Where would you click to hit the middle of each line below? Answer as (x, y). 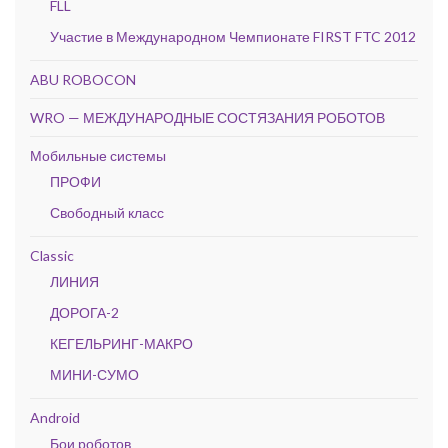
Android (55, 417)
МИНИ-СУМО (94, 374)
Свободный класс (107, 212)
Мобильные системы (98, 155)
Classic (52, 255)
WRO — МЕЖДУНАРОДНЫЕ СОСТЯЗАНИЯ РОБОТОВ (207, 117)
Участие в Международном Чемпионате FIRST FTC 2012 (233, 36)
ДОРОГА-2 (84, 312)
